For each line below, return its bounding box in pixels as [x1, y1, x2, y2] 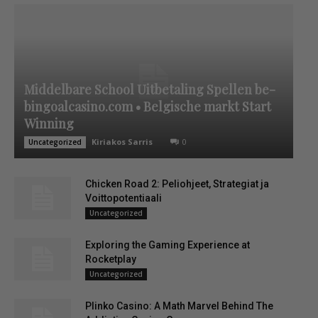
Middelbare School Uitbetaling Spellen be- [24, 81, 275, 99]
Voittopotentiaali [85, 192, 162, 204]
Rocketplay [85, 253, 136, 265]
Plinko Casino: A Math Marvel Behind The [85, 300, 273, 312]
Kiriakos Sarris [92, 136, 153, 148]
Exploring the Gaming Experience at [85, 239, 250, 251]
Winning [24, 115, 74, 133]
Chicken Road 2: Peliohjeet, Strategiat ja [85, 178, 269, 190]
